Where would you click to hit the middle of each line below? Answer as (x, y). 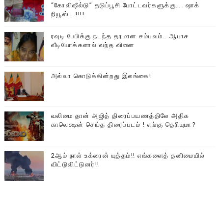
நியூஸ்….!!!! (68, 14)
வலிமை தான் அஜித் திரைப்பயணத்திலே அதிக (120, 115)
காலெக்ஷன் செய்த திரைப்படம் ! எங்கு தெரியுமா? (124, 124)
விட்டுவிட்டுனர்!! (75, 164)
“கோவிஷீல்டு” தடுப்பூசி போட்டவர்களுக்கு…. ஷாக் (125, 5)
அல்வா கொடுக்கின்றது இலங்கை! (101, 76)
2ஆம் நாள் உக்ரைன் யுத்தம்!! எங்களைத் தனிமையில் (128, 155)
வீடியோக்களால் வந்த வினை (93, 45)
